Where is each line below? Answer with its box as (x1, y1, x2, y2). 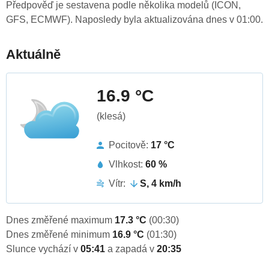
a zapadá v (107, 244, 157, 255)
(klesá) (97, 111, 125, 122)
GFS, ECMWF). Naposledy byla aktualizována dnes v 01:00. (6, 14, 263, 25)
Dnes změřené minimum (6, 229, 112, 240)
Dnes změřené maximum (6, 215, 115, 226)
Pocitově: (109, 140, 151, 151)
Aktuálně (6, 47, 61, 62)
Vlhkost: (109, 159, 145, 170)
